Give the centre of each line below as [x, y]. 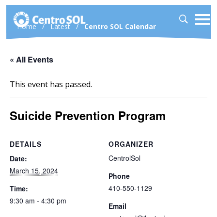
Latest [60, 26]
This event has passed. [51, 84]
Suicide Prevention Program [88, 115]
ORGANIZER [131, 144]
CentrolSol [124, 158]
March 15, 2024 [34, 170]
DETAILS [26, 144]
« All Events [31, 59]
